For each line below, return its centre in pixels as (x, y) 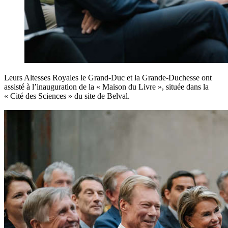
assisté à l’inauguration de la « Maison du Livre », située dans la (106, 87)
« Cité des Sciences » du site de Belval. (67, 96)
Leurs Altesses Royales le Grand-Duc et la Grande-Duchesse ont (108, 77)
